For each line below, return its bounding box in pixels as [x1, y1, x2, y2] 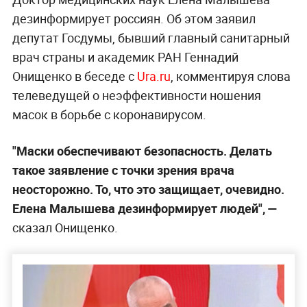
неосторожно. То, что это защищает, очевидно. [12, 181, 284, 198]
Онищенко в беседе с [12, 68, 137, 85]
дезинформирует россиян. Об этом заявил [12, 10, 256, 27]
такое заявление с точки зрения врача [12, 162, 234, 179]
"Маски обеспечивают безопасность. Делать [12, 143, 272, 160]
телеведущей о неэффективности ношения [12, 87, 261, 104]
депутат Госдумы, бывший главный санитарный [12, 29, 290, 47]
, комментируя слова [170, 68, 291, 85]
